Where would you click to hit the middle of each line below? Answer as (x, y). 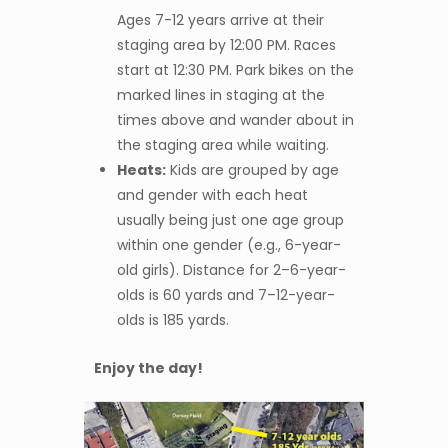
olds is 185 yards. (172, 320)
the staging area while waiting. (222, 145)
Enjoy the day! (148, 367)
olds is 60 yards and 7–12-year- (225, 295)
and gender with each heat (212, 195)
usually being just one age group (230, 220)
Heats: (141, 170)
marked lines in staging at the (220, 95)
